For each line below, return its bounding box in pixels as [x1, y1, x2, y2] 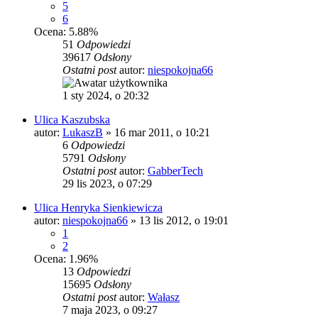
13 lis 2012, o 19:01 [139, 214, 229, 227]
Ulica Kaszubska [34, 114, 110, 126]
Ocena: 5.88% [34, 26, 98, 38]
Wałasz [148, 291, 180, 304]
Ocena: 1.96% [34, 253, 98, 265]
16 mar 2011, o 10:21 [114, 126, 210, 139]
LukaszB [62, 126, 103, 139]
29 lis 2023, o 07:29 [62, 177, 152, 190]
